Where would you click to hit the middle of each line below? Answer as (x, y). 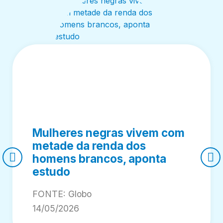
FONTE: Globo (62, 194)
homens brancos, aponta (99, 158)
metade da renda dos (89, 145)
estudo (51, 171)
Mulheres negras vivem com (109, 132)
